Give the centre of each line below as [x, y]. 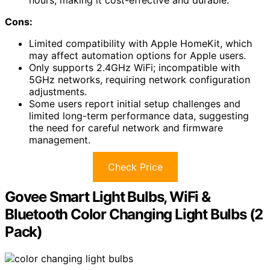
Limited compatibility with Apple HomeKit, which [140, 43]
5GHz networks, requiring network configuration [140, 79]
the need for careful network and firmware [126, 127]
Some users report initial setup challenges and [135, 103]
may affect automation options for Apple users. [137, 55]
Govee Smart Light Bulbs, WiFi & [108, 196]
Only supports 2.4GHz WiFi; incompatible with [134, 67]
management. [60, 140]
